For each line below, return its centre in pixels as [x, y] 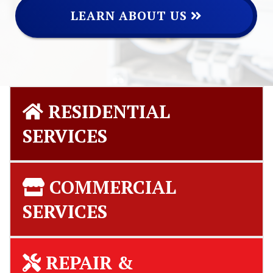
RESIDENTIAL [107, 112]
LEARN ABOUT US [131, 16]
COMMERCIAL [110, 187]
